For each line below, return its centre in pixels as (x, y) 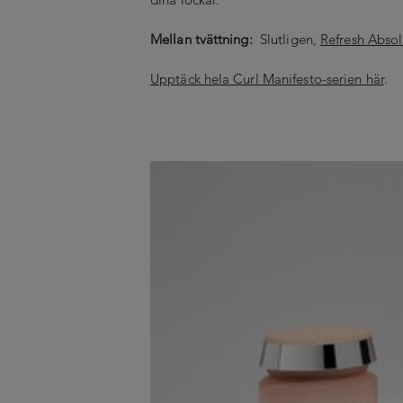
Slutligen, (288, 39)
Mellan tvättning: (203, 39)
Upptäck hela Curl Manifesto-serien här (267, 78)
